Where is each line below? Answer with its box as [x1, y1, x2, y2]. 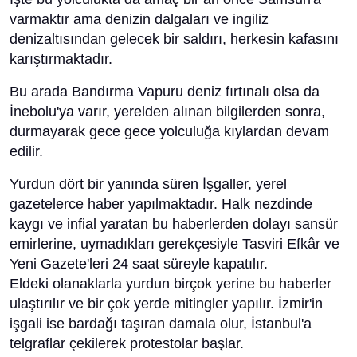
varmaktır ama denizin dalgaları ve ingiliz [10, 11, 269, 27]
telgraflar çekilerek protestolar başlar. [10, 335, 244, 351]
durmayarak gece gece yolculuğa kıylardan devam [10, 124, 329, 139]
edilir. [10, 143, 43, 159]
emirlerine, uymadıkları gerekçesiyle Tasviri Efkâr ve [10, 236, 339, 252]
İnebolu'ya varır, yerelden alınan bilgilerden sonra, [10, 104, 325, 120]
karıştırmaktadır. [10, 51, 112, 67]
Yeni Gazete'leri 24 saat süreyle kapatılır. [10, 256, 268, 272]
